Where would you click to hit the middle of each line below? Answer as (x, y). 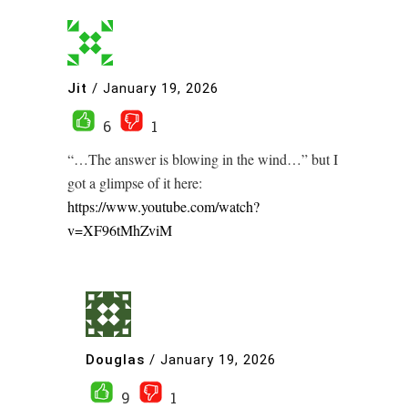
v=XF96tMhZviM (120, 230)
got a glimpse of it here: (135, 183)
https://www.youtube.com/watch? (163, 207)
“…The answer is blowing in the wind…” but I (203, 159)
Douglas (115, 359)
